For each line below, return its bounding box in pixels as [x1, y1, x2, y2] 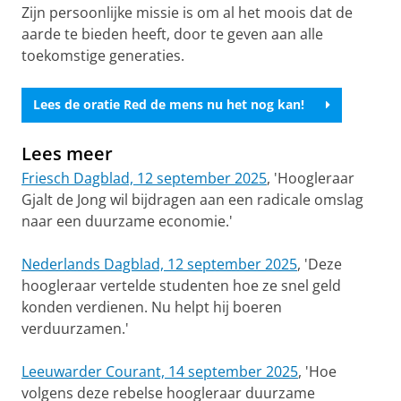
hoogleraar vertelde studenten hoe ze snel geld [21, 275, 341, 295]
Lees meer [21, 141, 113, 166]
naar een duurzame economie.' [21, 210, 233, 231]
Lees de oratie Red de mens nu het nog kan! [33, 96, 304, 114]
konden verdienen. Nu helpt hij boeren [21, 296, 282, 317]
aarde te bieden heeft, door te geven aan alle [21, 23, 323, 44]
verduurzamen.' [21, 318, 129, 338]
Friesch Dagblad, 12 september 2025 [21, 167, 267, 188]
